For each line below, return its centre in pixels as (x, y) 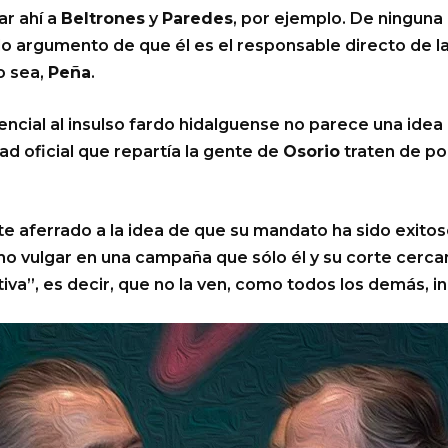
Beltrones (103, 19)
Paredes (197, 19)
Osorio (311, 152)
